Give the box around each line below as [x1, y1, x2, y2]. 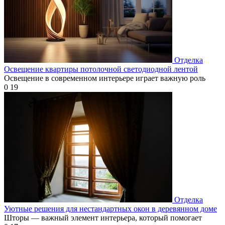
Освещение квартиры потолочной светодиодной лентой [4, 64, 198, 73]
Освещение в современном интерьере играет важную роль [4, 73, 205, 82]
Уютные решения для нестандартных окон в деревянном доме [4, 204, 217, 213]
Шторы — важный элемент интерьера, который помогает [4, 213, 202, 222]
